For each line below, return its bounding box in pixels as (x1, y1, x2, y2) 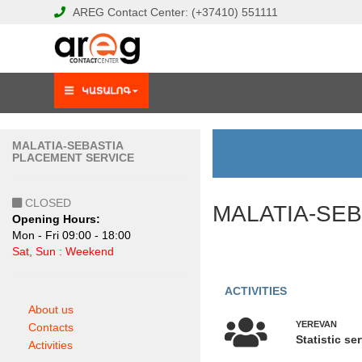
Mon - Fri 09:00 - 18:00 (12, 229, 131, 242)
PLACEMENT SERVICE (12, 151, 134, 164)
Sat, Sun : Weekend (12, 245, 114, 258)
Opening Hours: (12, 213, 100, 225)
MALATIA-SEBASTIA (12, 139, 123, 152)
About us (28, 303, 74, 316)
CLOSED (22, 196, 71, 209)
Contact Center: (107, 6, 192, 19)
